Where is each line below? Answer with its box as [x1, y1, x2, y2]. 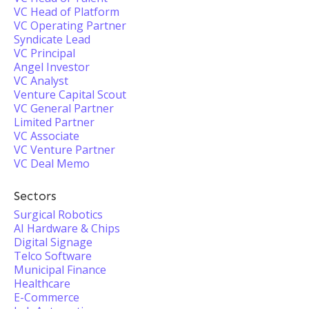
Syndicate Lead [14, 32, 90, 47]
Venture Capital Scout [14, 87, 126, 102]
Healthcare [14, 276, 70, 291]
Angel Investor [14, 59, 90, 74]
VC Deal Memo [14, 156, 90, 171]
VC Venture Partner [14, 142, 115, 157]
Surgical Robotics [14, 207, 103, 222]
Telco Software [14, 248, 92, 263]
